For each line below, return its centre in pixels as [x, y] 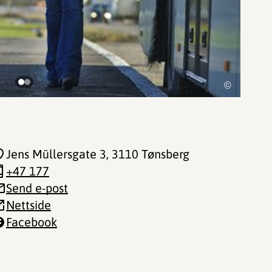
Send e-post [37, 188]
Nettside [29, 205]
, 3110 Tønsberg [148, 154]
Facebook [32, 222]
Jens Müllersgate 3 [56, 154]
